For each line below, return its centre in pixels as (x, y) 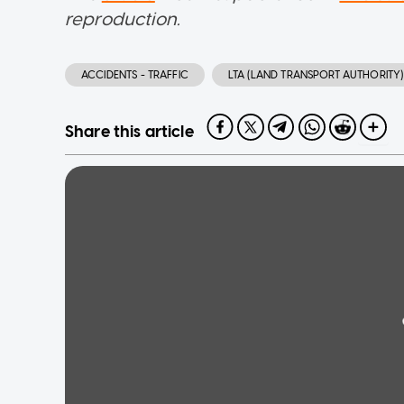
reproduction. (123, 19)
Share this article (129, 132)
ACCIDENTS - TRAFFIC (135, 75)
